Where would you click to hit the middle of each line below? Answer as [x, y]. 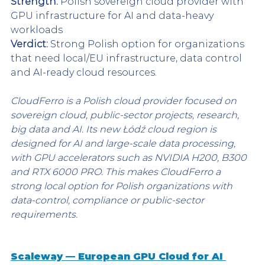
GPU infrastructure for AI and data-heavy [113, 15]
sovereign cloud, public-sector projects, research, [126, 115]
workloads [37, 30]
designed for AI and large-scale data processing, [124, 143]
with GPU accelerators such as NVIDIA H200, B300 [130, 157]
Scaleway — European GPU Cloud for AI [118, 256]
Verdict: [29, 44]
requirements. [44, 214]
